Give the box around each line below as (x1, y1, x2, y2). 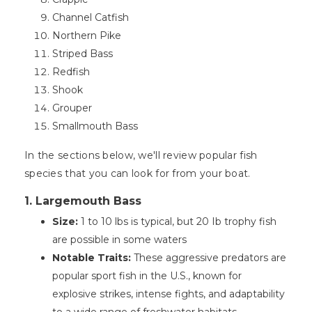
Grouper (52, 102, 92, 115)
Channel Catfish (52, 11, 129, 24)
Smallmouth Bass (52, 120, 138, 133)
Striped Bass (52, 47, 113, 61)
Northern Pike (52, 29, 121, 42)
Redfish (52, 65, 90, 79)
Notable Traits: (52, 251, 134, 265)
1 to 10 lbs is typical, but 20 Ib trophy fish (81, 215, 276, 228)
